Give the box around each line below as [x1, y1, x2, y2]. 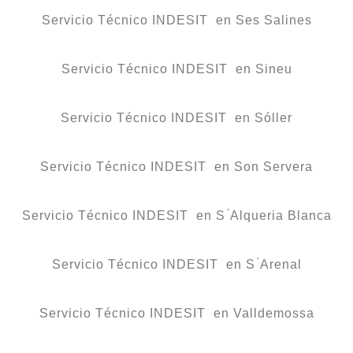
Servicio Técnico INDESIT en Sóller [61, 111, 292, 125]
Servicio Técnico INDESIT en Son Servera [40, 160, 313, 174]
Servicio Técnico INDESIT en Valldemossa [39, 307, 314, 321]
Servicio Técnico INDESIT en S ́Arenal [51, 258, 302, 272]
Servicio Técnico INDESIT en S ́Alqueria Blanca [21, 209, 332, 223]
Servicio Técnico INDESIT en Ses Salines [41, 13, 312, 28]
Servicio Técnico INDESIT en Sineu [61, 62, 292, 76]
